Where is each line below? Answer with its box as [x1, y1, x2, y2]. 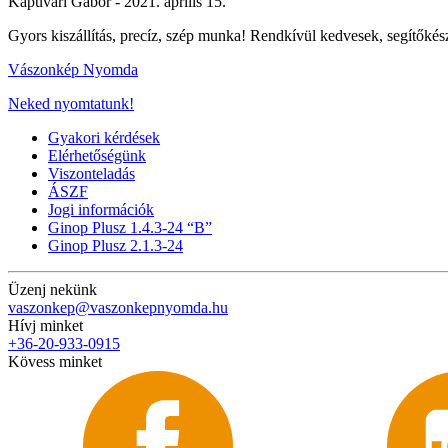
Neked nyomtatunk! [8, 94, 134, 112]
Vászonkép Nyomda [8, 60, 138, 78]
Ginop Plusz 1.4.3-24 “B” [48, 218, 212, 236]
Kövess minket [8, 352, 102, 370]
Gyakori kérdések [48, 128, 160, 146]
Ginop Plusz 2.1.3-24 [48, 236, 183, 254]
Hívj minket [8, 316, 83, 334]
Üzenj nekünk [8, 280, 97, 298]
